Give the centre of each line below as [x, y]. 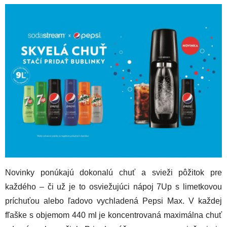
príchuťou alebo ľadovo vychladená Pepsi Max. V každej [113, 201]
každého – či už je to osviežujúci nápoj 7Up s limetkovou [113, 187]
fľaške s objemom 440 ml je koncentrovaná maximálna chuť [113, 215]
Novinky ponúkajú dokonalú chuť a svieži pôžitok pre [113, 173]
